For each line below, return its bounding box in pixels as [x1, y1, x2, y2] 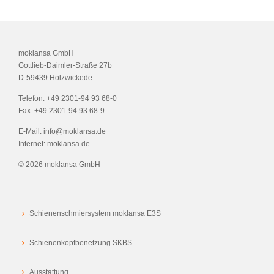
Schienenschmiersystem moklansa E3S [29, 209, 161, 218]
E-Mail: [18, 127, 43, 136]
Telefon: [18, 94, 46, 103]
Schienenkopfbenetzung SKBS [29, 239, 132, 248]
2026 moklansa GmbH [26, 160, 100, 169]
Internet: [18, 139, 47, 148]
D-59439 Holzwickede [18, 73, 92, 82]
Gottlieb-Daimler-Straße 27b [18, 61, 112, 70]
